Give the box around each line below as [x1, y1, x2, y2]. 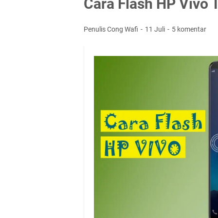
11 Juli [145, 25, 166, 33]
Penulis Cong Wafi [84, 25, 140, 33]
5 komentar [172, 25, 206, 33]
